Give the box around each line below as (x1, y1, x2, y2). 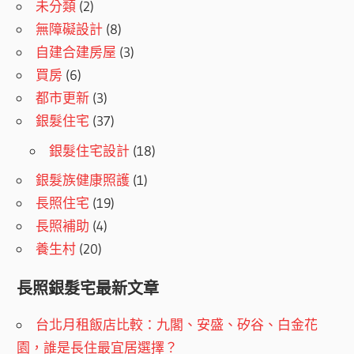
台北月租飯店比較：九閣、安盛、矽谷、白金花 (36, 315, 318, 333)
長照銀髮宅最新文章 (17, 278, 160, 298)
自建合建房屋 (36, 43, 117, 61)
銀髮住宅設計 (49, 141, 130, 159)
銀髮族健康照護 (36, 171, 130, 189)
